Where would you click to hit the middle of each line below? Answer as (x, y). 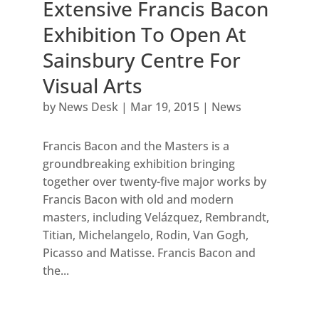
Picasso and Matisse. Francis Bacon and (149, 252)
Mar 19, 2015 (164, 106)
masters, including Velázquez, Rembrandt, (156, 217)
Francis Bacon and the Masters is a (136, 146)
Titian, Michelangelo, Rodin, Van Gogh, (145, 235)
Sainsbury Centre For (141, 59)
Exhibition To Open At (144, 34)
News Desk (88, 106)
